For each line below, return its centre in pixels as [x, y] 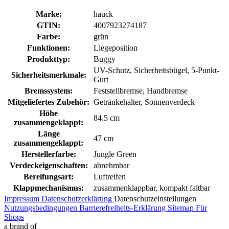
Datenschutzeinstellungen [155, 199]
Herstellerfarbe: [49, 154]
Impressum [23, 199]
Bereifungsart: [49, 177]
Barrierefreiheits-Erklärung [123, 208]
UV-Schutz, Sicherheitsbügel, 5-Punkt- [156, 71]
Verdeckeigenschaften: [49, 166]
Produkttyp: [49, 59]
